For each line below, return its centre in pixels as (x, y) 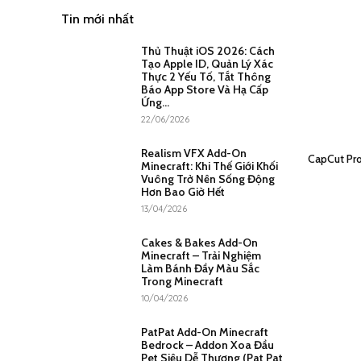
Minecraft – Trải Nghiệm (201, 255)
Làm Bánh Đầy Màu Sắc (200, 268)
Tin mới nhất (98, 19)
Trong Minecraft (182, 281)
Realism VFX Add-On (193, 153)
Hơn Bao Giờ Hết (183, 191)
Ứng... (155, 102)
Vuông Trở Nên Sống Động (207, 178)
